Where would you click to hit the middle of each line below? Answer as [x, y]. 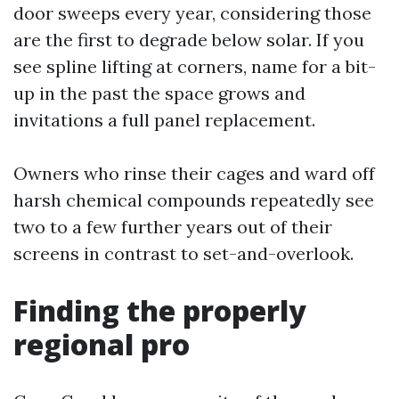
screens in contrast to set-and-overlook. [183, 253]
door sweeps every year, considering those [192, 13]
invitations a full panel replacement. [164, 120]
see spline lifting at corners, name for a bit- [195, 66]
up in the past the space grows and [159, 93]
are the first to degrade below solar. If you [189, 40]
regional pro [102, 344]
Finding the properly [160, 310]
